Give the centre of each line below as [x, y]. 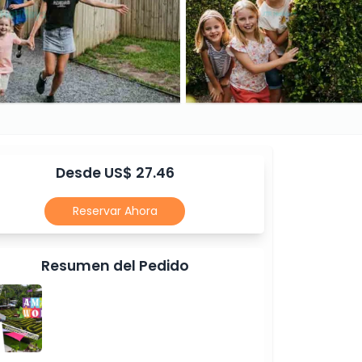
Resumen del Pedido [115, 266]
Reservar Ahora [115, 210]
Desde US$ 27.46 [115, 173]
